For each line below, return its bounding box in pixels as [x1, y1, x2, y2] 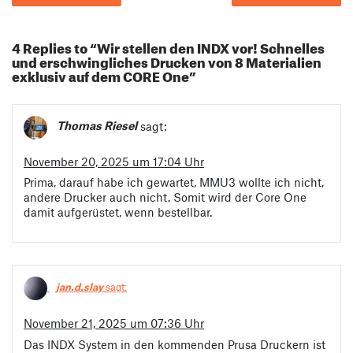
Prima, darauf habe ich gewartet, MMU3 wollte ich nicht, [24, 175, 324, 190]
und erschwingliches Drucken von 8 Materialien [12, 49, 321, 71]
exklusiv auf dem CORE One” [12, 63, 196, 85]
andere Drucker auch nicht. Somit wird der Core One [24, 190, 307, 205]
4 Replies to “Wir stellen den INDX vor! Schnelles [12, 35, 325, 57]
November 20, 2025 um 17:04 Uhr [24, 154, 204, 169]
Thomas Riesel [57, 118, 137, 133]
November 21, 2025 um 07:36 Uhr [24, 315, 204, 330]
